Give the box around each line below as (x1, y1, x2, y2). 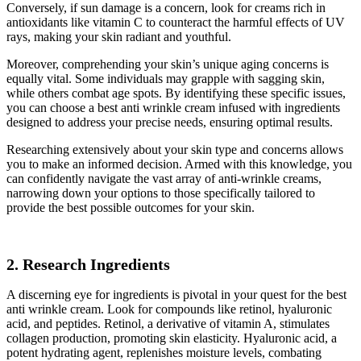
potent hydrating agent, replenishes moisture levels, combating (6, 345, 322, 359)
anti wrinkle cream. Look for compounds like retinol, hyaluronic (6, 301, 332, 316)
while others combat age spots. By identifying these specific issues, (6, 85, 346, 100)
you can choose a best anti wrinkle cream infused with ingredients (6, 100, 340, 114)
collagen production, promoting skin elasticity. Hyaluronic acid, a (6, 330, 337, 345)
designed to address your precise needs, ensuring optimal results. (6, 114, 333, 129)
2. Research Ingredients (6, 255, 170, 274)
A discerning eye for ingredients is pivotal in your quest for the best (6, 287, 346, 301)
